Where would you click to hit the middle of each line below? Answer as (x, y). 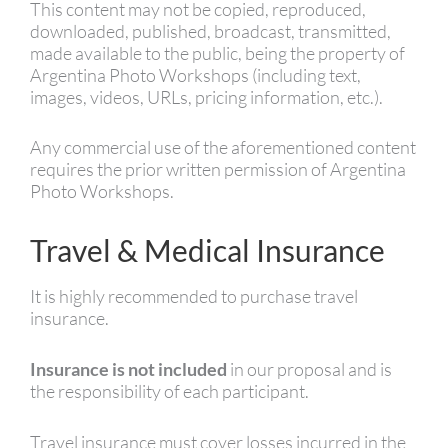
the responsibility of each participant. (169, 390)
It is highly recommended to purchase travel (194, 296)
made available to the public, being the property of (217, 52)
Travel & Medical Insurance (207, 250)
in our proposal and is (309, 368)
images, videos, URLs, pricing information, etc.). (206, 96)
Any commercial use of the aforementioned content (223, 147)
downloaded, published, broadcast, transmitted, (210, 30)
